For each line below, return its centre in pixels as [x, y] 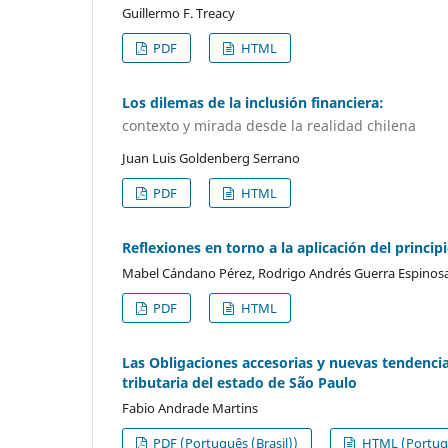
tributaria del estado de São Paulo [239, 383]
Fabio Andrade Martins [190, 408]
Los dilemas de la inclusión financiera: [253, 102]
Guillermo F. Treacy [178, 12]
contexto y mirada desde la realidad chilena [269, 126]
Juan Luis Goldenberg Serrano [211, 158]
